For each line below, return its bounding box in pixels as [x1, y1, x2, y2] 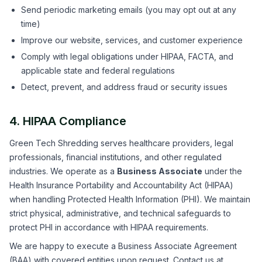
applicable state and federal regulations [21, 65, 175, 75]
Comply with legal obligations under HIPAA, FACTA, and [21, 51, 233, 61]
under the [202, 166, 242, 176]
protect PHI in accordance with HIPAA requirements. [9, 222, 208, 232]
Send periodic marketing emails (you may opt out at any [21, 5, 236, 15]
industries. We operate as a [9, 166, 117, 176]
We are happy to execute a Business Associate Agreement [9, 241, 237, 251]
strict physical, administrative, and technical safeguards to [9, 208, 231, 218]
